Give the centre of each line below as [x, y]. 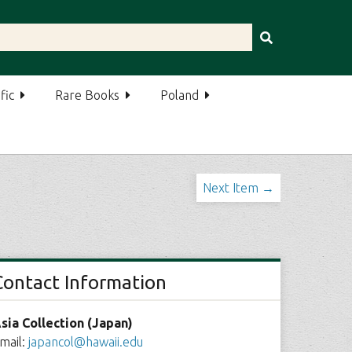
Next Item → [238, 188]
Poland [180, 95]
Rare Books [88, 95]
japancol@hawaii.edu [85, 342]
